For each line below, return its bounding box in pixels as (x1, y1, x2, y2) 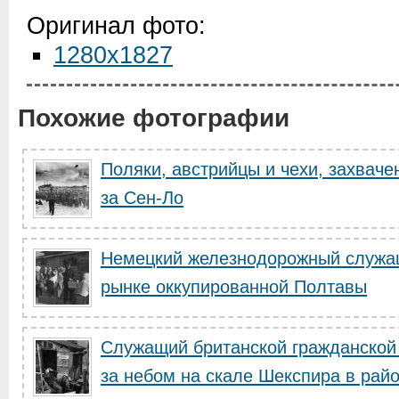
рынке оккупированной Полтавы (101, 277, 367, 297)
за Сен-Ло (101, 188, 183, 208)
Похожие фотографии (18, 104, 289, 132)
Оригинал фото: (27, 12, 206, 39)
